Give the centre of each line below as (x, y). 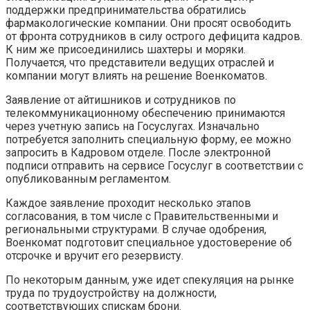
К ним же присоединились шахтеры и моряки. (126, 49)
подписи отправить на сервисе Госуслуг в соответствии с (154, 165)
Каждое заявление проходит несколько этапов (128, 203)
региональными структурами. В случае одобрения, (136, 229)
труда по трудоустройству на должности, (111, 293)
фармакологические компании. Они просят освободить (148, 23)
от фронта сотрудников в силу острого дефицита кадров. (154, 36)
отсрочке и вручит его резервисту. (94, 255)
